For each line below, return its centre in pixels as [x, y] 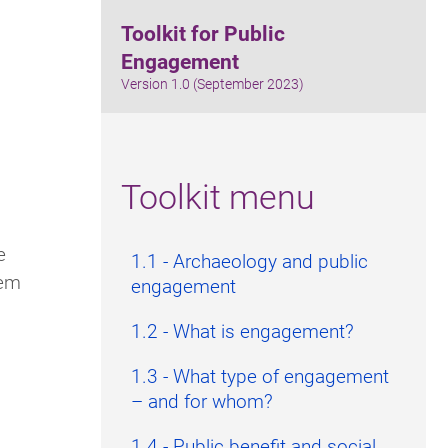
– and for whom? [202, 401]
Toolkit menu [218, 196]
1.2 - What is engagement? [242, 331]
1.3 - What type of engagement [260, 376]
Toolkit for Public [203, 33]
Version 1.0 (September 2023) [212, 84]
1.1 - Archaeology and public [249, 261]
